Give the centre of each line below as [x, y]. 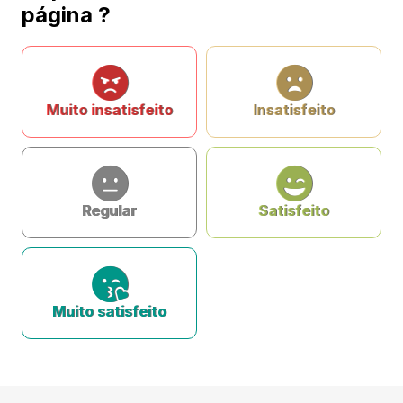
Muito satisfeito [109, 311]
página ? [66, 15]
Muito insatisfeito [109, 110]
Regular [109, 210]
